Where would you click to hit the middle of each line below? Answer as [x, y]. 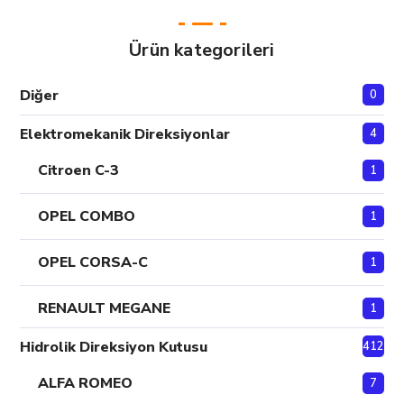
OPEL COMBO [87, 217]
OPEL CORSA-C [93, 263]
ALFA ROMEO [86, 384]
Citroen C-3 [79, 171]
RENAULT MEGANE [105, 309]
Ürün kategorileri [202, 50]
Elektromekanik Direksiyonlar [125, 135]
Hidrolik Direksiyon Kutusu [114, 348]
